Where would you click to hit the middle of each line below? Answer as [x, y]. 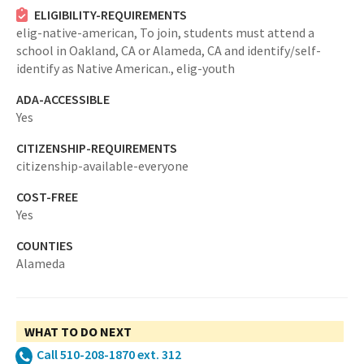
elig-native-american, [78, 32]
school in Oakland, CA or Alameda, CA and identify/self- [169, 50]
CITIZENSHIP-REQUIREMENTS [97, 148]
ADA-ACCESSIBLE [63, 99]
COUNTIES [45, 245]
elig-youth [206, 68]
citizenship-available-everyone [102, 166]
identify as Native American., [96, 68]
